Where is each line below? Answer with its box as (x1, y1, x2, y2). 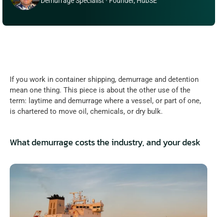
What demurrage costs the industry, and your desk (10, 136, 201, 149)
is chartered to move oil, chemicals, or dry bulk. (10, 107, 163, 116)
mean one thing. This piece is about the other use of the (10, 86, 190, 94)
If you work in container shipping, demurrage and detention (10, 75, 199, 84)
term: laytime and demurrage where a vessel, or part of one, (10, 96, 201, 105)
